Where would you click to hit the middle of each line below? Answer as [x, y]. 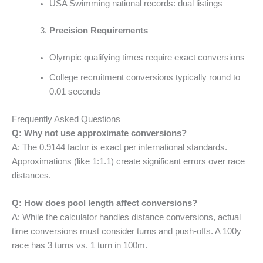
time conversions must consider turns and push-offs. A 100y [127, 232]
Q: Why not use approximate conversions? [99, 133]
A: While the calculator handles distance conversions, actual [126, 218]
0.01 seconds [75, 92]
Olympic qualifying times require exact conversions [147, 58]
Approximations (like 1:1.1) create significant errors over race [128, 161]
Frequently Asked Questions [66, 119]
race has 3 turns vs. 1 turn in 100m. [80, 246]
